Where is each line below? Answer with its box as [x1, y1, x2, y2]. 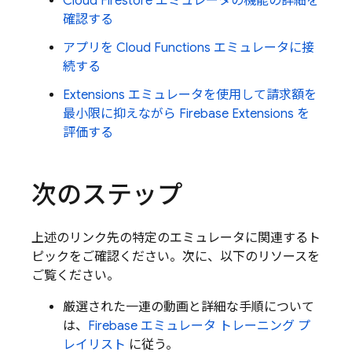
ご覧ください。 [31, 268, 119, 284]
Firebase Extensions [179, 106, 294, 123]
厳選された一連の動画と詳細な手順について [63, 299, 314, 316]
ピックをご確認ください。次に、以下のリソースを [31, 249, 320, 266]
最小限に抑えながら [63, 106, 179, 123]
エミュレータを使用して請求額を [125, 87, 317, 104]
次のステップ [31, 179, 182, 211]
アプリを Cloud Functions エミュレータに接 [63, 40, 314, 57]
